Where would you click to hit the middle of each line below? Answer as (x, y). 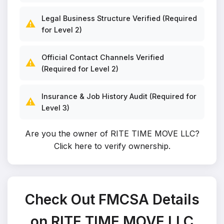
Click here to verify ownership (111, 146)
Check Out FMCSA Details (112, 199)
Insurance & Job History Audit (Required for (119, 96)
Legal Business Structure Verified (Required (119, 18)
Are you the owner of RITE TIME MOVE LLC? (112, 133)
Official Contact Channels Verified (103, 57)
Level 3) (55, 108)
